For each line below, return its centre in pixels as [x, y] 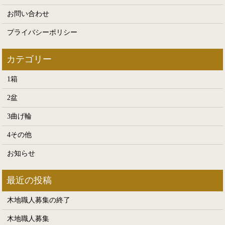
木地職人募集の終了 [39, 200]
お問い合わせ [28, 14]
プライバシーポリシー [42, 32]
